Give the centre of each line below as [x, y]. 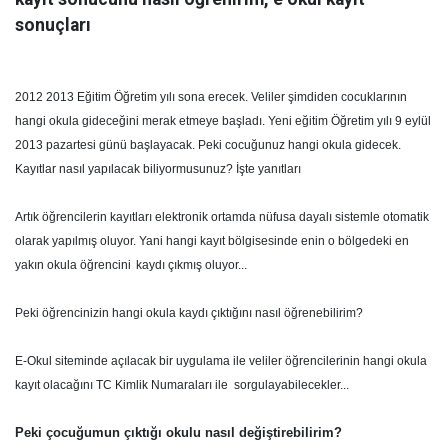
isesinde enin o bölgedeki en [330, 241]
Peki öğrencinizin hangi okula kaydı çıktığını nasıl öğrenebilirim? [189, 313]
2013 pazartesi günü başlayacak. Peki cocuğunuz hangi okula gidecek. [208, 145]
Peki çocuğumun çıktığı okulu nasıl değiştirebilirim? [178, 432]
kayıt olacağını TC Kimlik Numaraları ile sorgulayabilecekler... [182, 385]
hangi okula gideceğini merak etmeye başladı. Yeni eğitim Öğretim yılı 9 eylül [223, 121]
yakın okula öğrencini [73, 265]
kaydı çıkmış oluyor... [191, 265]
